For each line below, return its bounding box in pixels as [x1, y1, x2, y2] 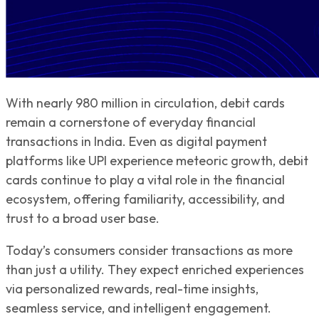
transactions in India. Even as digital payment [6, 132, 267, 150]
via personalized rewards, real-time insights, [6, 280, 258, 297]
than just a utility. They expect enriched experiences [6, 261, 304, 278]
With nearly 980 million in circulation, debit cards [6, 94, 285, 111]
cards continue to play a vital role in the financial [6, 171, 285, 188]
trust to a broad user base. [6, 209, 162, 226]
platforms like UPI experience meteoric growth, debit [6, 152, 308, 169]
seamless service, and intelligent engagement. [6, 299, 271, 316]
